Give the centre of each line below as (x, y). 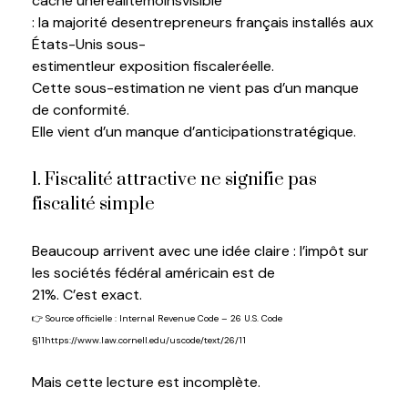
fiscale (214, 66)
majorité (80, 22)
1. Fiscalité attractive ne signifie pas (174, 180)
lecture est (143, 382)
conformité (90, 109)
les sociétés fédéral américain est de (153, 272)
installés (319, 22)
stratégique (314, 131)
